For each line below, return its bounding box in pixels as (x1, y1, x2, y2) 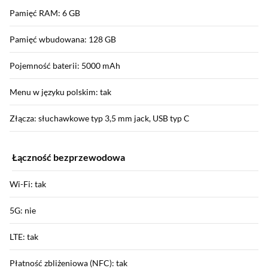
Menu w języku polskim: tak (10, 87, 111, 98)
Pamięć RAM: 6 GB (10, 8, 80, 19)
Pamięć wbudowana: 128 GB (10, 34, 116, 45)
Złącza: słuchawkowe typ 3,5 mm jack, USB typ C (10, 113, 190, 124)
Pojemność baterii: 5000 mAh (10, 60, 120, 71)
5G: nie (10, 205, 36, 216)
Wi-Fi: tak (10, 179, 46, 190)
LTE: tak (10, 232, 38, 242)
